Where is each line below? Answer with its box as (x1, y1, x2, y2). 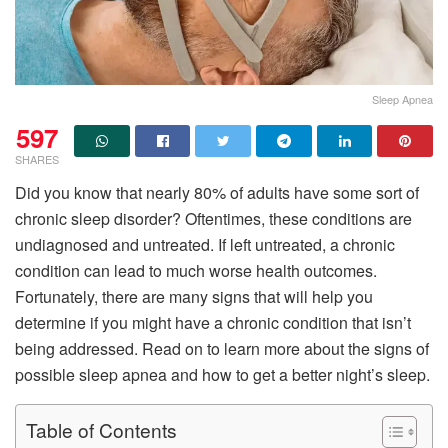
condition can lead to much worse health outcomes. (15, 258, 377, 282)
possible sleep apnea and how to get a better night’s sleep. (15, 362, 430, 386)
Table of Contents (26, 416, 177, 444)
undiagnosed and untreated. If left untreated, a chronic (15, 232, 395, 256)
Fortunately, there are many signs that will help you (15, 284, 373, 308)
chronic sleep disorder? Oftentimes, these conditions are (15, 206, 412, 230)
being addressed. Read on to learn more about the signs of (15, 336, 429, 360)
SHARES (15, 150, 59, 167)
